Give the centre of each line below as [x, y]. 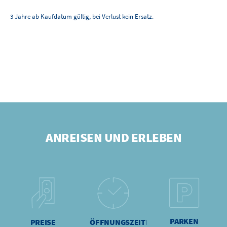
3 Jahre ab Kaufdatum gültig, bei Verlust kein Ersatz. [82, 17]
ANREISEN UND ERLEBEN [113, 138]
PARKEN [184, 221]
